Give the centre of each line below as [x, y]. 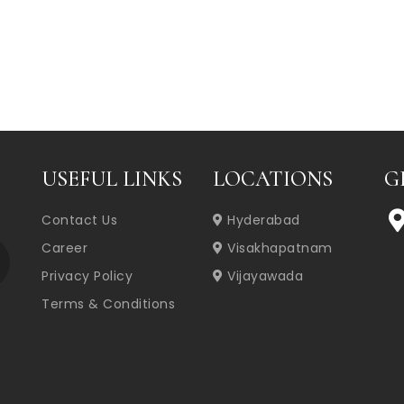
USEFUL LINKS [112, 179]
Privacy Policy [87, 276]
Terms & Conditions [108, 304]
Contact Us [79, 220]
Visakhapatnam [278, 248]
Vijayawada [263, 276]
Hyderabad [262, 220]
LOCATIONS [273, 179]
